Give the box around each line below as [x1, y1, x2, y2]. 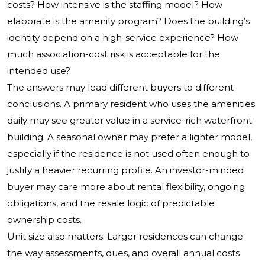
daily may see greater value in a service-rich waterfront [7, 115, 252, 127]
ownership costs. [7, 214, 82, 226]
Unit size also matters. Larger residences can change [7, 231, 243, 243]
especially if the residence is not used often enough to [7, 148, 250, 160]
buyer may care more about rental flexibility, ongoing [7, 181, 245, 193]
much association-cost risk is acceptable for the [7, 49, 220, 60]
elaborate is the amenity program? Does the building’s [7, 15, 250, 27]
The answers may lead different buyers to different [7, 82, 234, 93]
